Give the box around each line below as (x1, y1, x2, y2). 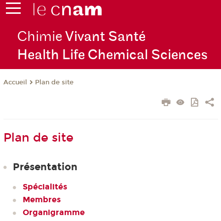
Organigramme (22, 207, 85, 217)
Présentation (13, 161, 77, 173)
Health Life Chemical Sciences (17, 46, 208, 64)
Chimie (17, 28, 65, 46)
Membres (22, 194, 61, 204)
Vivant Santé (65, 28, 146, 46)
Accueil (3, 78, 27, 87)
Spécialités (22, 182, 67, 191)
